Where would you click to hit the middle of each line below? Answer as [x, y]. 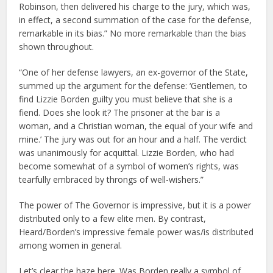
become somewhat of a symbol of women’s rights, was [129, 166]
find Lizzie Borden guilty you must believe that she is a [126, 99]
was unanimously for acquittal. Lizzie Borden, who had [127, 153]
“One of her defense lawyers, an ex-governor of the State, [134, 73]
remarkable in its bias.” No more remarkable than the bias [133, 34]
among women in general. [71, 246]
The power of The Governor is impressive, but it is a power [135, 205]
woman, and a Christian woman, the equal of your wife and [136, 126]
